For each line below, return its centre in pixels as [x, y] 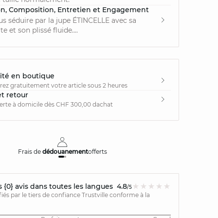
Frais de [30, 152]
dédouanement [65, 152]
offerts [97, 152]
